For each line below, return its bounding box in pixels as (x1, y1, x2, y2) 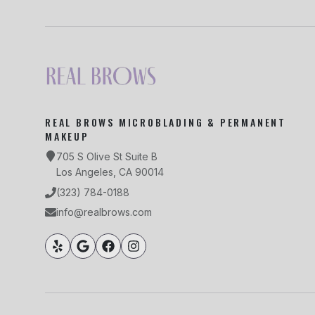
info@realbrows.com (56, 206, 152, 218)
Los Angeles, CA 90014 (56, 166, 164, 178)
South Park (44, 293, 105, 307)
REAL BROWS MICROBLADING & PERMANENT (45, 115, 286, 129)
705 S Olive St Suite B (56, 150, 157, 162)
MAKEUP (45, 129, 89, 143)
